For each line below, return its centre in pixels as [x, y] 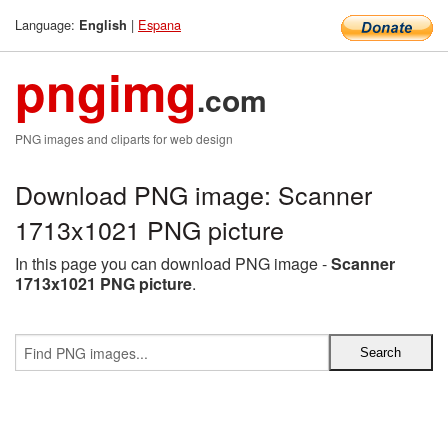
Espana [159, 24]
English [103, 25]
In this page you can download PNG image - [173, 263]
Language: [47, 24]
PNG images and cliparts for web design [124, 138]
